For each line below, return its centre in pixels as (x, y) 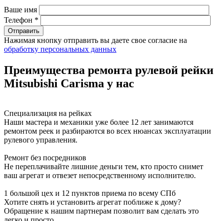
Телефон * (21, 20)
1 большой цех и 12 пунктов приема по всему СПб (90, 193)
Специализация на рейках (48, 113)
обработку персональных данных (60, 49)
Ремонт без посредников (45, 157)
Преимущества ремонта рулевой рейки (109, 70)
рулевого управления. (41, 140)
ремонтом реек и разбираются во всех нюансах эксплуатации (108, 131)
